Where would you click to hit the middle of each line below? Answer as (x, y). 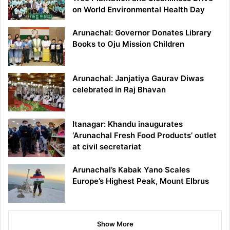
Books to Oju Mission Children (128, 44)
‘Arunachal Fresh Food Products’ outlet (145, 135)
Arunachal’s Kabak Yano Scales (131, 169)
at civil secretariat (107, 146)
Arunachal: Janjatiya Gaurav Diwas (138, 78)
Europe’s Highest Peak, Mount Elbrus (141, 181)
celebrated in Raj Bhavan (119, 89)
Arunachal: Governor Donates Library (142, 32)
